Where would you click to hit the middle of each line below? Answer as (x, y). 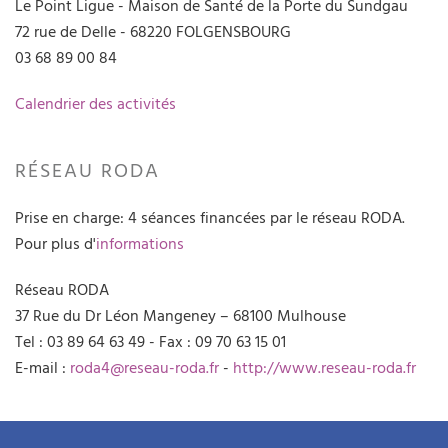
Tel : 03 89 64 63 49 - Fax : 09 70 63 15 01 (150, 341)
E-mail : (42, 367)
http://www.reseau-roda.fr (324, 367)
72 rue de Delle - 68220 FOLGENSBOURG (153, 31)
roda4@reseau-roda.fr (144, 367)
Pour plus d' (55, 243)
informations (140, 243)
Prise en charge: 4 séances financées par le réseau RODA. (210, 217)
